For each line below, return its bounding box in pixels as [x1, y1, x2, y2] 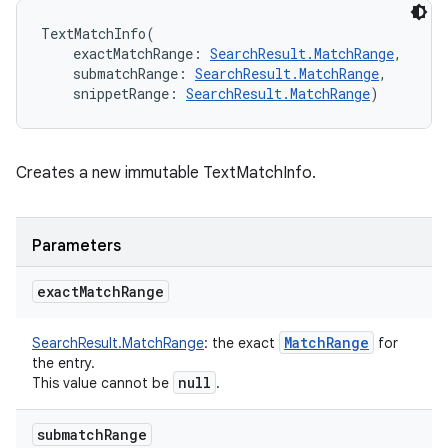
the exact [208, 334, 279, 352]
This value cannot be [32, 374, 173, 392]
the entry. [32, 354, 95, 372]
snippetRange [73, 84, 169, 103]
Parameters [32, 236, 121, 256]
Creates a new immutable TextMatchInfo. [16, 163, 316, 183]
